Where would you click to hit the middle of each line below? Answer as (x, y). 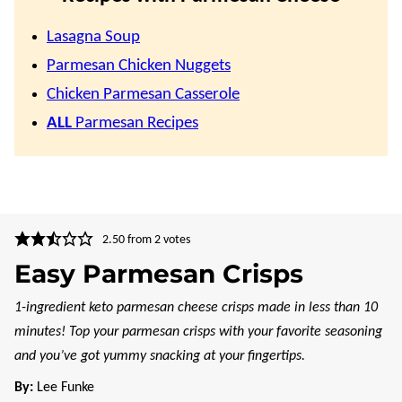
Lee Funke (66, 388)
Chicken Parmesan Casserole (143, 95)
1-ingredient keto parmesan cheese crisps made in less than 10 (196, 308)
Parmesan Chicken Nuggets (139, 66)
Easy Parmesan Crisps (159, 274)
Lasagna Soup (93, 38)
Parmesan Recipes (135, 124)
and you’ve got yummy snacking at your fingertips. (160, 357)
